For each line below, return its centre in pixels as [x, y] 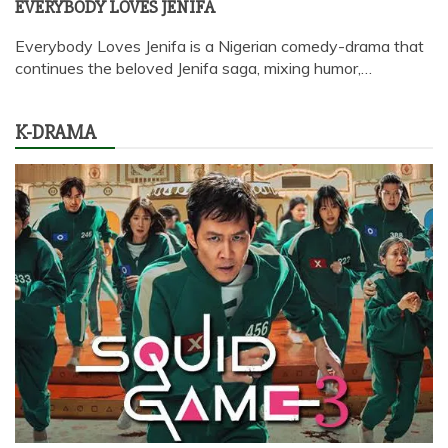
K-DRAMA [55, 132]
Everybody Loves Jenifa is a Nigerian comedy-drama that [219, 45]
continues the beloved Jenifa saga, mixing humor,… [193, 67]
